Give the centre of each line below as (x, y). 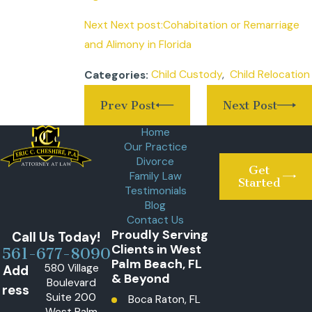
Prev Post (127, 105)
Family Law (155, 176)
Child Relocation (270, 75)
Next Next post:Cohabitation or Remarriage (192, 25)
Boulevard (71, 282)
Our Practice (155, 147)
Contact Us (156, 220)
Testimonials (155, 190)
